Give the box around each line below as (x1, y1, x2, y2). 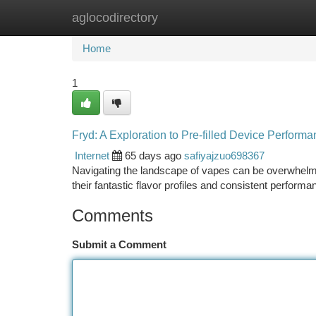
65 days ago (125, 150, 181, 162)
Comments (72, 206, 153, 225)
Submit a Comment (72, 238, 166, 250)
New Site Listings (142, 11, 222, 23)
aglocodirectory (72, 11, 158, 25)
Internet (75, 150, 109, 162)
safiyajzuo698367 (184, 150, 265, 162)
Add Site (243, 11, 282, 23)
